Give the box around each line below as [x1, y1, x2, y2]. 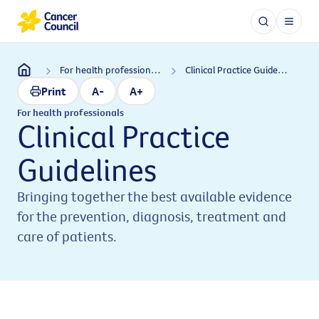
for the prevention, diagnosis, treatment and [17, 207, 286, 225]
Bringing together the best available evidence [17, 187, 292, 205]
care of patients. [17, 227, 117, 245]
